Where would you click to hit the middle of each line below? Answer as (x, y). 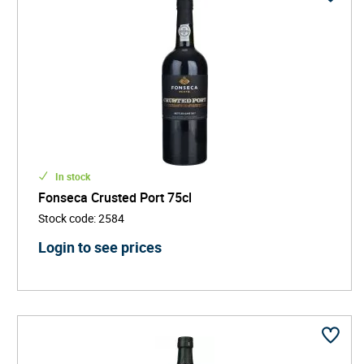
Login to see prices (100, 247)
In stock (71, 176)
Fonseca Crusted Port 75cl (115, 197)
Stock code (66, 218)
